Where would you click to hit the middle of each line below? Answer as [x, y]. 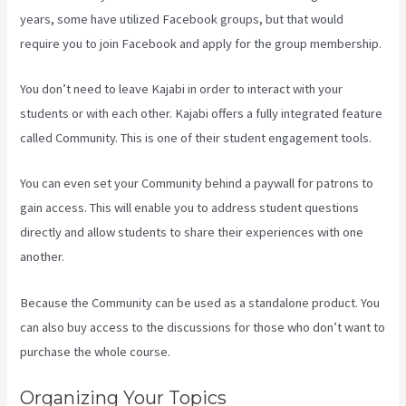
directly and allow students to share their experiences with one [192, 232]
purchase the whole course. [96, 351]
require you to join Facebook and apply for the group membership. [201, 43]
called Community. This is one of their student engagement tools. [196, 137]
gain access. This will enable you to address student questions [190, 208]
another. [43, 257]
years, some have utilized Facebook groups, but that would [182, 19]
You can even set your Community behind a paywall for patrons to [197, 184]
